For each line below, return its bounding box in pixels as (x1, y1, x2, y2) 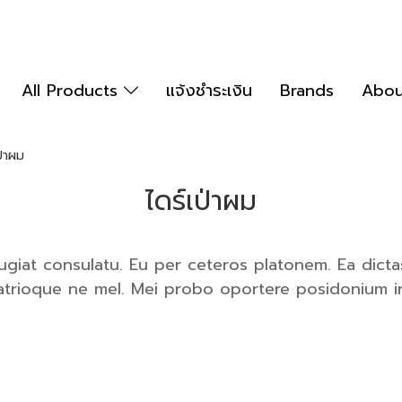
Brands (279, 77, 334, 103)
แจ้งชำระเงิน (165, 77, 252, 103)
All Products (22, 77, 124, 103)
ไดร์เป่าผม (145, 180, 257, 222)
